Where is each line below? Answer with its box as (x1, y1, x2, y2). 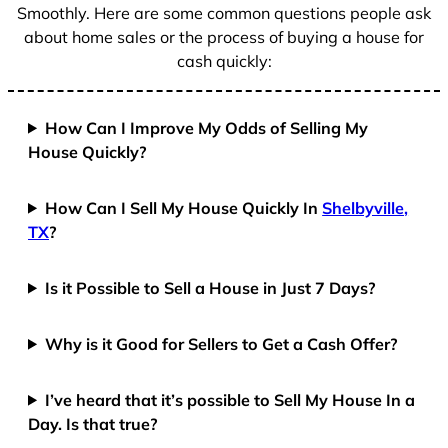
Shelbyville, (322, 197, 409, 218)
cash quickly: (176, 51, 272, 72)
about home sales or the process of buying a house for (24, 27, 424, 48)
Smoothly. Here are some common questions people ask (17, 3, 431, 24)
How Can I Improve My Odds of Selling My (45, 117, 369, 138)
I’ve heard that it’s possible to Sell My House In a (45, 389, 416, 410)
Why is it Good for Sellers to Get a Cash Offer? (45, 333, 399, 354)
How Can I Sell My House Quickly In (45, 197, 323, 218)
